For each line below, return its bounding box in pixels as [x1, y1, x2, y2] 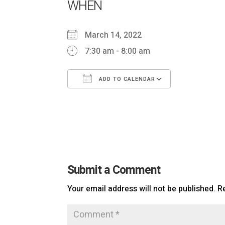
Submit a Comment [67, 162, 161, 179]
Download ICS [85, 94, 136, 106]
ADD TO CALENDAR [97, 75, 156, 83]
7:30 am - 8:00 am [85, 45, 151, 57]
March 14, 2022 [85, 29, 150, 41]
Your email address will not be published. [67, 183, 216, 195]
